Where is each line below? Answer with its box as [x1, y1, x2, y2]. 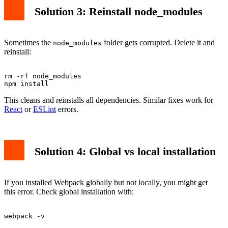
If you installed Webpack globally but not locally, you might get [4, 178, 208, 187]
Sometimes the [4, 38, 53, 47]
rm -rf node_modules [4, 72, 81, 80]
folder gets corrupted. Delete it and [102, 38, 215, 47]
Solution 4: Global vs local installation [35, 145, 216, 158]
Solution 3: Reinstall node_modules [35, 5, 203, 18]
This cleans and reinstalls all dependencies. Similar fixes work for [4, 95, 213, 104]
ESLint [33, 104, 56, 113]
